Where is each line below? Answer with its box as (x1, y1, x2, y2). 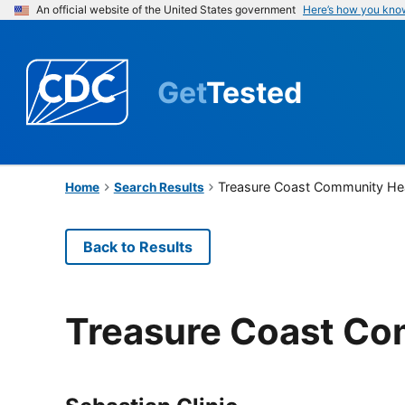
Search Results (113, 179, 204, 194)
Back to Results (83, 237, 193, 256)
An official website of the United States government (36, 3, 296, 16)
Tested (206, 74, 302, 110)
